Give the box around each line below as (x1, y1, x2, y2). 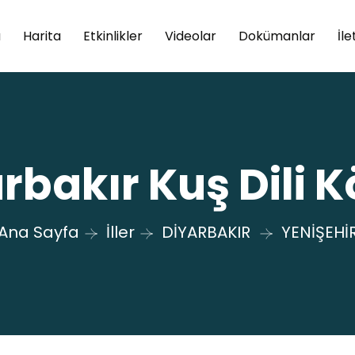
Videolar (164, 26, 216, 45)
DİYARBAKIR (161, 220, 250, 243)
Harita (22, 26, 61, 45)
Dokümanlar (238, 26, 315, 45)
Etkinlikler (82, 26, 143, 45)
